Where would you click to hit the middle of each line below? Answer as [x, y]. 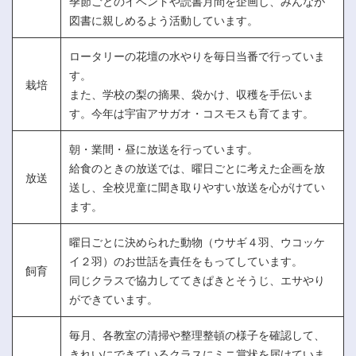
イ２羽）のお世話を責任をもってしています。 [186, 260]
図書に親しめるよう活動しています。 [164, 19]
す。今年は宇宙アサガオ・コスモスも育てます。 [192, 112]
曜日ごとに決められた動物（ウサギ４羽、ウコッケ [197, 241]
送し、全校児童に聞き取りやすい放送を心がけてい [197, 186]
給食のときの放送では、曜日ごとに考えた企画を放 [197, 167]
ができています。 [114, 298]
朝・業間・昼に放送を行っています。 [164, 148]
